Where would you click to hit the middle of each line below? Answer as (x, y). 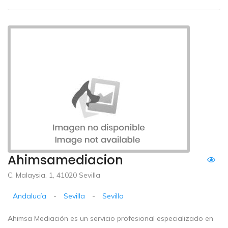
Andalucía (30, 196)
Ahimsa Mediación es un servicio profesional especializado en (110, 218)
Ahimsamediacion (65, 160)
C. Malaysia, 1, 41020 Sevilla (54, 175)
